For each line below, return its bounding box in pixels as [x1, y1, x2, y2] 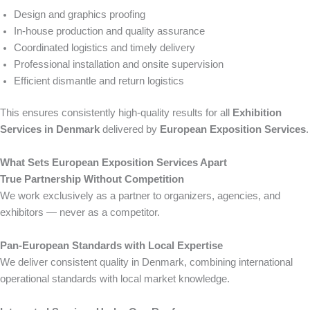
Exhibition [232, 107, 282, 118]
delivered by [100, 123, 160, 135]
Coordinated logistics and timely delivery [14, 42, 195, 54]
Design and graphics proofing [14, 9, 145, 21]
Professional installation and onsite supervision [14, 59, 224, 71]
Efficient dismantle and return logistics [14, 75, 184, 87]
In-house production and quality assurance [14, 26, 205, 37]
